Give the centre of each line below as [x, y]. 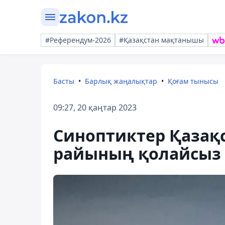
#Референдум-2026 [78, 40]
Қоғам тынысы [193, 81]
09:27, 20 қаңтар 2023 [95, 107]
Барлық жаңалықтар [121, 81]
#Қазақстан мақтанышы [161, 40]
